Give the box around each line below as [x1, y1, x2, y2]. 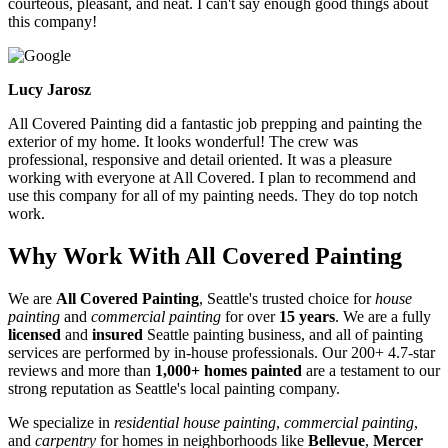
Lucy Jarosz [8, 81, 91, 99]
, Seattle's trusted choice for [199, 290, 375, 308]
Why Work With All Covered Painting [8, 243, 402, 270]
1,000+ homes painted [155, 362, 306, 380]
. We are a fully [335, 308, 431, 326]
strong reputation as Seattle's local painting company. [8, 380, 340, 398]
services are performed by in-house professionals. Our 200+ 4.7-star [8, 344, 435, 362]
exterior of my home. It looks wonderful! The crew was [8, 133, 358, 151]
